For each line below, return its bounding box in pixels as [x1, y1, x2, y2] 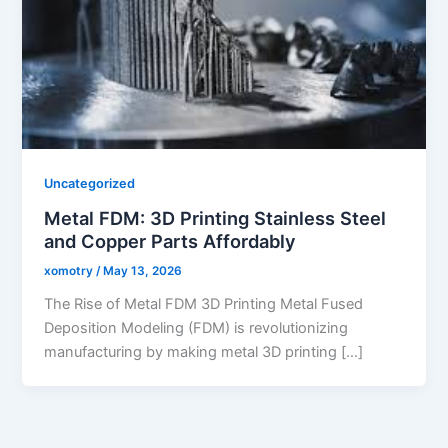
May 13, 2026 [103, 264, 183, 279]
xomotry [44, 264, 97, 279]
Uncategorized [44, 175, 136, 191]
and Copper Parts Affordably [44, 229, 297, 252]
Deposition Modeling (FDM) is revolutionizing [44, 319, 349, 338]
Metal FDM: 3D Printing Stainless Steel [44, 206, 387, 229]
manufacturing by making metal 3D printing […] [44, 343, 364, 362]
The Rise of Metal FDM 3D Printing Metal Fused [44, 295, 364, 314]
